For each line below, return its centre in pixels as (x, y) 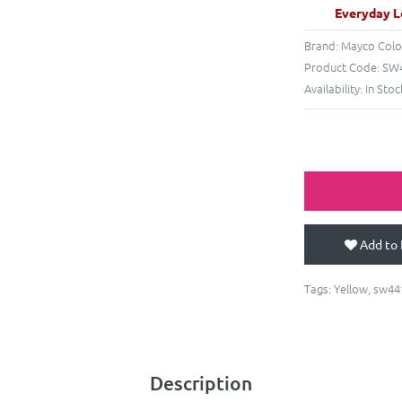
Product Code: (343, 66)
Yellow (351, 288)
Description (201, 382)
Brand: (323, 45)
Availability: (335, 88)
